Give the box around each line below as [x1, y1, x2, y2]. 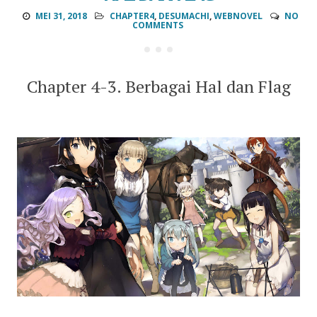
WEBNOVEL [213, 10, 263, 23]
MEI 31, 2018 [35, 10, 87, 23]
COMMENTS [132, 19, 183, 32]
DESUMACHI [158, 10, 209, 23]
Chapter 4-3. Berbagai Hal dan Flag [26, 75, 291, 98]
